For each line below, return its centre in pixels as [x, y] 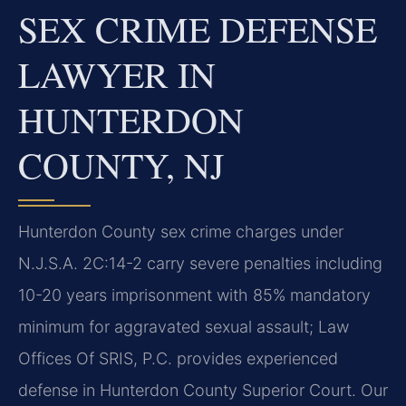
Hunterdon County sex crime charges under [181, 232]
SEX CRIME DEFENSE [198, 29]
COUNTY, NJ [121, 165]
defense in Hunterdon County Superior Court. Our [203, 391]
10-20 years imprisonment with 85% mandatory [194, 295]
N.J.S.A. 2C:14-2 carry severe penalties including [200, 264]
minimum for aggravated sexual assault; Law [184, 327]
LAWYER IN [117, 74]
